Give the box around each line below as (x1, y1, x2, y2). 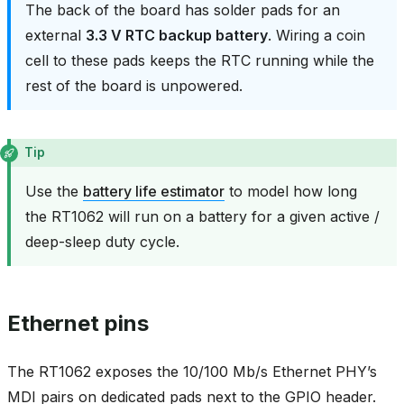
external (25, 25, 86, 44)
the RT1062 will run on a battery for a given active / (25, 207, 380, 226)
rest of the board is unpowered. (25, 76, 243, 95)
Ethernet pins (7, 310, 149, 337)
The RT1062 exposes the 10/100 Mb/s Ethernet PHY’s (7, 363, 377, 381)
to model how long (225, 182, 357, 201)
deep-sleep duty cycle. (25, 233, 179, 252)
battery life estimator (83, 182, 225, 201)
